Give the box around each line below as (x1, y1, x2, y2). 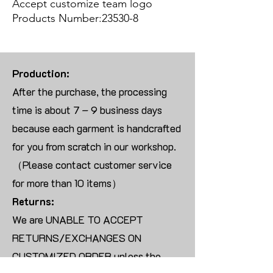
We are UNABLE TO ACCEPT (12, 213, 143, 227)
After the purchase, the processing (12, 85, 167, 99)
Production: (12, 66, 69, 80)
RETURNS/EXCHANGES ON (12, 231, 141, 245)
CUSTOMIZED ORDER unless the (12, 249, 161, 263)
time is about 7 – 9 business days (12, 103, 162, 117)
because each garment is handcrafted (12, 121, 181, 135)
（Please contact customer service (12, 158, 172, 172)
